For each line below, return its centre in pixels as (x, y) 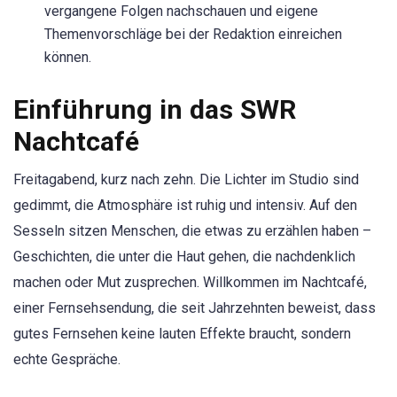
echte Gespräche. (67, 360)
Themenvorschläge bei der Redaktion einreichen (193, 35)
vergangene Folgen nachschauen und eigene (181, 12)
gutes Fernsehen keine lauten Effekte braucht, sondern (182, 334)
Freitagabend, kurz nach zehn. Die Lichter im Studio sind (186, 180)
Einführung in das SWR (155, 110)
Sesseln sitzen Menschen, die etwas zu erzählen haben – (192, 231)
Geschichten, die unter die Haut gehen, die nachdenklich (184, 257)
